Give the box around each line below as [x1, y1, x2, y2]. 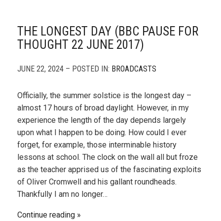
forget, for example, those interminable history [17, 140, 177, 149]
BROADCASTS [111, 64, 156, 74]
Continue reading [17, 210, 75, 220]
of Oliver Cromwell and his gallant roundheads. [17, 177, 177, 186]
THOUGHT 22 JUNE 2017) [17, 37, 144, 52]
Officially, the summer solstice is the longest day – [17, 91, 191, 100]
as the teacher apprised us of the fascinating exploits [17, 165, 201, 174]
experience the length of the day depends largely [17, 115, 186, 125]
